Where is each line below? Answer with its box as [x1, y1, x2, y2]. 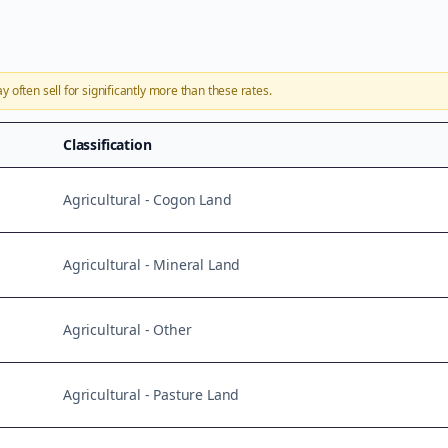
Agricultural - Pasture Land [63, 385, 240, 404]
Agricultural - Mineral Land [63, 255, 241, 274]
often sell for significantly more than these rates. [8, 82, 272, 99]
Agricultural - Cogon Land [63, 190, 232, 209]
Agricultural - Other [63, 320, 192, 339]
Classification [63, 135, 152, 154]
